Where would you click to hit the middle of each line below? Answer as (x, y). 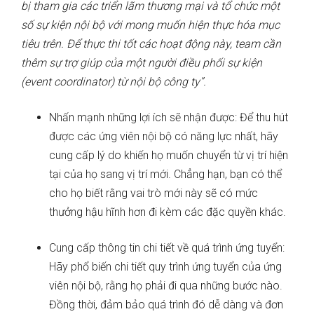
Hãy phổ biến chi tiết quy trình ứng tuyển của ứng (165, 267)
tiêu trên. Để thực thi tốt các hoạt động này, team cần (151, 44)
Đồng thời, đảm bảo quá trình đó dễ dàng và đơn (166, 305)
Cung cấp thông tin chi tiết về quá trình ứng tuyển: (167, 248)
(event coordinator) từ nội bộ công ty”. (114, 82)
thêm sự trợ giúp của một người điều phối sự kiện (142, 63)
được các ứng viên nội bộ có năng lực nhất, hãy (164, 137)
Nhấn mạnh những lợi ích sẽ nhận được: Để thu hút (169, 118)
